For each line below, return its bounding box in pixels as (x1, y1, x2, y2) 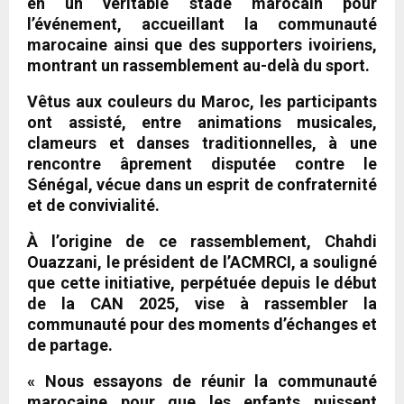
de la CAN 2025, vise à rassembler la (27, 293, 377, 313)
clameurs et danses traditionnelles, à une (27, 133, 377, 152)
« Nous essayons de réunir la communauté (27, 371, 377, 390)
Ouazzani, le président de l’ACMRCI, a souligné (27, 252, 377, 271)
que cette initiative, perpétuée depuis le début (27, 272, 377, 292)
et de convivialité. (27, 195, 160, 215)
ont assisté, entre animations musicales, (27, 112, 377, 132)
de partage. (27, 335, 113, 354)
